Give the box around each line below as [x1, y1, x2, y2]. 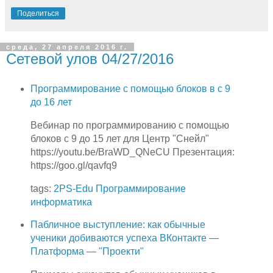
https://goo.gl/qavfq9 [30, 160, 117, 171]
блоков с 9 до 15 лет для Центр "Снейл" [30, 133, 209, 144]
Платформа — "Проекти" [30, 246, 144, 257]
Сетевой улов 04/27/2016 [6, 51, 174, 68]
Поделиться [17, 9, 59, 18]
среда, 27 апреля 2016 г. [6, 43, 128, 51]
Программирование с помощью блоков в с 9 [30, 83, 230, 94]
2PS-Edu [53, 183, 93, 194]
